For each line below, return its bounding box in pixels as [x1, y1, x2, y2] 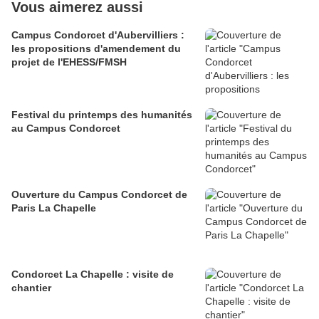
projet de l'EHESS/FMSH [11, 56, 127, 68]
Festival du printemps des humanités [11, 109, 192, 121]
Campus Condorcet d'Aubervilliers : [11, 29, 184, 41]
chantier [11, 282, 51, 294]
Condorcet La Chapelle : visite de [11, 268, 174, 281]
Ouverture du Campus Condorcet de [11, 189, 187, 201]
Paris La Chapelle [11, 202, 96, 214]
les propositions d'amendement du [11, 43, 181, 55]
